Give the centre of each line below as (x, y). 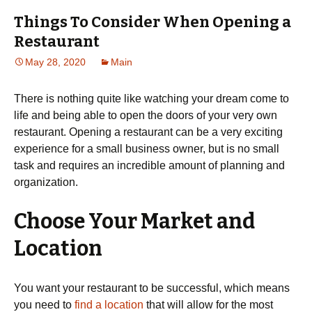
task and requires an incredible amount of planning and (149, 165)
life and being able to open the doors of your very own (146, 115)
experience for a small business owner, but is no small (147, 149)
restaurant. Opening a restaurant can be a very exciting (148, 132)
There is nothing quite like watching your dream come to (151, 99)
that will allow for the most (208, 305)
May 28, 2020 (55, 62)
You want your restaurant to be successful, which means (152, 288)
